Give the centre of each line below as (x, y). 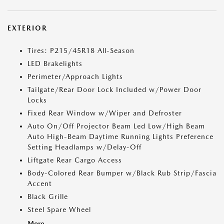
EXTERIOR (27, 28)
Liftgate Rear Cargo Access (75, 160)
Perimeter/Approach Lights (75, 76)
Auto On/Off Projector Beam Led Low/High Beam (116, 126)
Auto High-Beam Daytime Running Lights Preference (120, 136)
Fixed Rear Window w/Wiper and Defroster (105, 113)
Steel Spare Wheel (59, 209)
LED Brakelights (55, 63)
